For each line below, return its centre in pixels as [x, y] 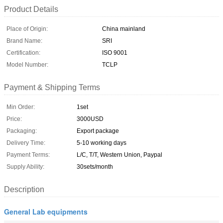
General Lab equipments [46, 211]
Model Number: [27, 64]
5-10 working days [102, 143]
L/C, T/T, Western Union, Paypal [119, 155]
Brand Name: [24, 41]
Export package [98, 131]
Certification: [23, 53]
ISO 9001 [115, 53]
